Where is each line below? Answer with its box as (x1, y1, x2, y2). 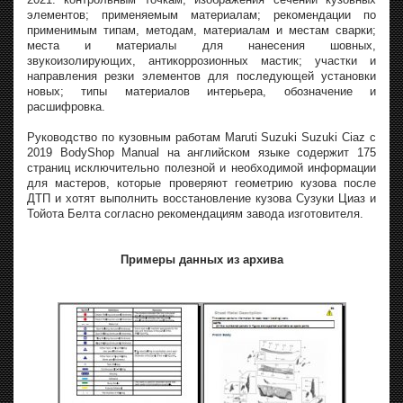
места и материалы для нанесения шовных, (27, 39, 376, 52)
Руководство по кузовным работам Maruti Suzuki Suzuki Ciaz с (27, 130, 376, 144)
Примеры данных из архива (120, 253, 283, 266)
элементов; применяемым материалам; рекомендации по (27, 8, 376, 22)
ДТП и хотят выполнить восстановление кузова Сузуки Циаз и (27, 192, 376, 205)
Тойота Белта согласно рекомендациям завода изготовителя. (27, 207, 367, 220)
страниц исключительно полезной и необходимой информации (27, 161, 376, 175)
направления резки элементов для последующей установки (27, 69, 376, 83)
